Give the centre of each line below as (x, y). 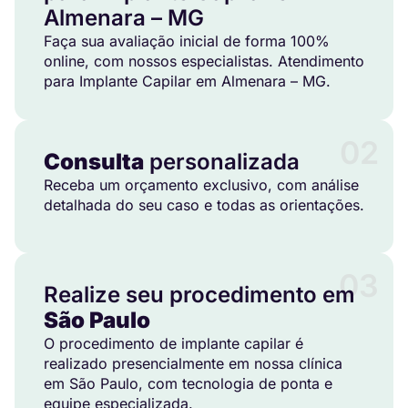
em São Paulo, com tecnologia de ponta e (188, 384)
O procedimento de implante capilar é (173, 344)
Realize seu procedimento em (199, 295)
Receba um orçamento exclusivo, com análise (201, 185)
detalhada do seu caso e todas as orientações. (204, 205)
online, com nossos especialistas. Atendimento (204, 61)
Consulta (94, 162)
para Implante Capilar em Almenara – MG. (187, 82)
